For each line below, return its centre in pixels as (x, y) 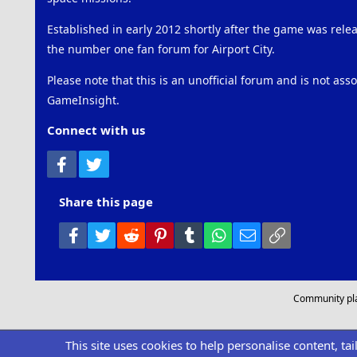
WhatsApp (257, 234)
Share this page (106, 201)
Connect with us (96, 130)
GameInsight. (83, 100)
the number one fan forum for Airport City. (161, 49)
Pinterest (194, 234)
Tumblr (219, 234)
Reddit (159, 234)
